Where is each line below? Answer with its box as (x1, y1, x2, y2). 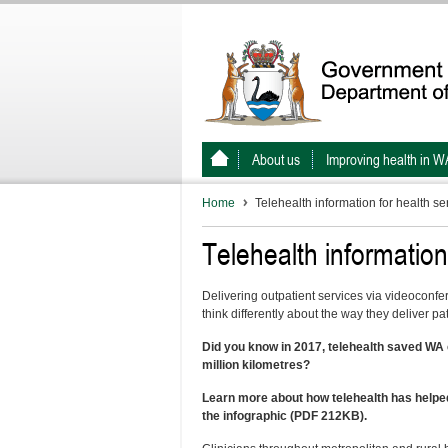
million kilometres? (202, 358, 310, 372)
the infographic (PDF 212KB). (202, 409, 367, 423)
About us (252, 151, 300, 168)
